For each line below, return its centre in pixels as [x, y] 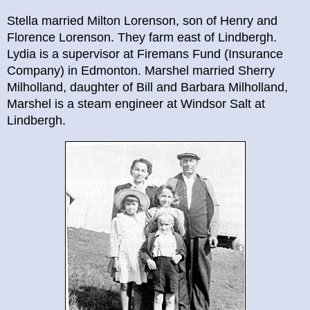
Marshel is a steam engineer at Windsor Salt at [136, 104]
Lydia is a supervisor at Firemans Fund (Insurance [145, 54]
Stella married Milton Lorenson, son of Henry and [142, 21]
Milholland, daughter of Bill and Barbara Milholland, [147, 88]
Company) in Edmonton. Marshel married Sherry [141, 71]
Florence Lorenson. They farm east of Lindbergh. [142, 38]
